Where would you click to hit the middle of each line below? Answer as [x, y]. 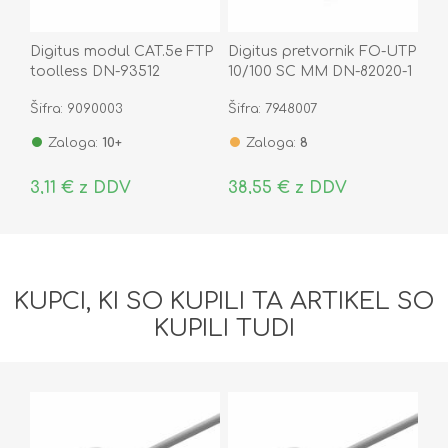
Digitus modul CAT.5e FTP [121, 51]
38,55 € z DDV [287, 187]
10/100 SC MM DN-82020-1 [319, 71]
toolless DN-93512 [95, 71]
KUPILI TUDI [224, 328]
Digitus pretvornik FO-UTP [321, 51]
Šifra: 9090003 [76, 108]
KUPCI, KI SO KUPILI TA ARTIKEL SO [224, 301]
